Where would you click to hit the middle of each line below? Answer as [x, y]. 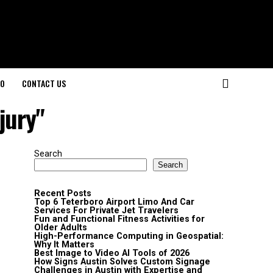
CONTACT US [44, 83]
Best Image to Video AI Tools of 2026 [112, 253]
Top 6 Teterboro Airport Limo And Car [114, 202]
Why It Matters [64, 245]
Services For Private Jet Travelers [106, 211]
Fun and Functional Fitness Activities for [119, 219]
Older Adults [61, 228]
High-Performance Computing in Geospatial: [129, 236]
